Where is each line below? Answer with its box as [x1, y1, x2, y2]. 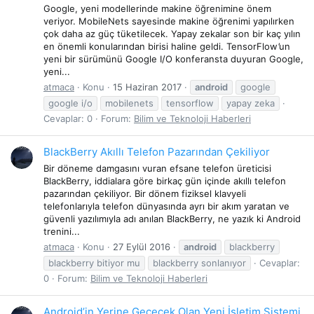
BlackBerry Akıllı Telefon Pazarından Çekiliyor [43, 145, 270, 159]
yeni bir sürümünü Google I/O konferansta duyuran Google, [43, 53, 303, 64]
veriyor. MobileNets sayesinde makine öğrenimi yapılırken [43, 15, 294, 27]
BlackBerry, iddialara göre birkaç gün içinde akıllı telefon [43, 175, 286, 186]
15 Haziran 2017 [113, 81, 182, 93]
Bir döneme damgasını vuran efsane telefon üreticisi [43, 162, 271, 174]
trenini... [43, 225, 80, 237]
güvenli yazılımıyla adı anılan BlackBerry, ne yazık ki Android [43, 212, 301, 224]
